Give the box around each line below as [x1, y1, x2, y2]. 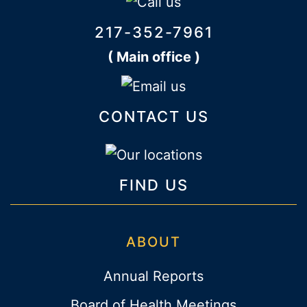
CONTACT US [98, 108, 209, 126]
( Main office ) [107, 48, 200, 65]
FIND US [119, 176, 188, 194]
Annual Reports [103, 268, 204, 284]
